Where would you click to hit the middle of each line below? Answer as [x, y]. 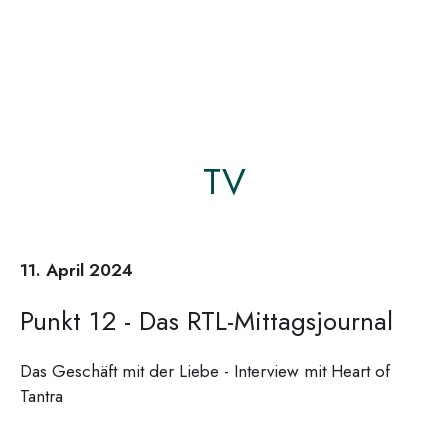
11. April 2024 [76, 269]
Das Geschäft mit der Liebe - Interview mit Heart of [205, 370]
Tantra [41, 395]
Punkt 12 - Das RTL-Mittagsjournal [206, 320]
